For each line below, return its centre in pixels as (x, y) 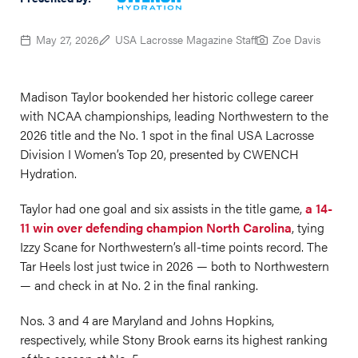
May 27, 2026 (68, 40)
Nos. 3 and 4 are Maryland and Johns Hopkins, (147, 320)
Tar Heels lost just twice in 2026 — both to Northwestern (175, 266)
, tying (308, 228)
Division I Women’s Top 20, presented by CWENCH (159, 154)
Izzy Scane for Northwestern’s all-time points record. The (174, 247)
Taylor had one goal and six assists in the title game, (163, 209)
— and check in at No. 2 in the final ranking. (139, 285)
